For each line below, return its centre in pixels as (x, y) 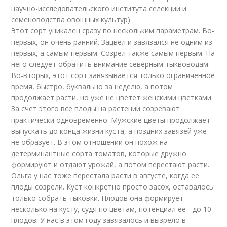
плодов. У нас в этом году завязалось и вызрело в (99, 220)
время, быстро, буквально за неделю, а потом (92, 86)
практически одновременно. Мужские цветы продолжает (111, 120)
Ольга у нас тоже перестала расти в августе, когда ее (105, 176)
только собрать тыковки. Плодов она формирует (98, 198)
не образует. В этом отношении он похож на (90, 142)
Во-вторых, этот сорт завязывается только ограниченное (113, 75)
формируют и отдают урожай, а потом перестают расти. (110, 164)
